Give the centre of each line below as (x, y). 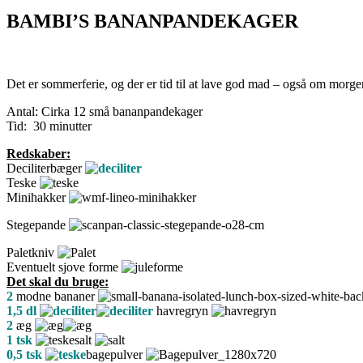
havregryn (182, 310)
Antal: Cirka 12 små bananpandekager (105, 111)
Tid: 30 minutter (49, 126)
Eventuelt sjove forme (64, 267)
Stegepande (38, 224)
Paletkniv (32, 252)
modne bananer (56, 296)
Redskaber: (38, 153)
